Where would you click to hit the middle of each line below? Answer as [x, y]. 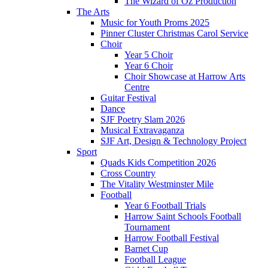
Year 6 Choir [149, 66]
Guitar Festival [128, 98]
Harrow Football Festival [172, 238]
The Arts [93, 12]
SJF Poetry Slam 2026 [143, 120]
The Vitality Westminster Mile [157, 184]
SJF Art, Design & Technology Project [173, 141]
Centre [137, 87]
